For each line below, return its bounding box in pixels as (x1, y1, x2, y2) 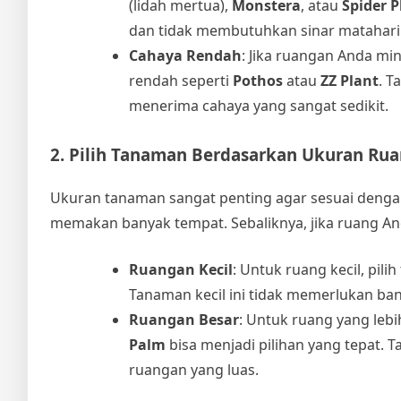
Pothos (233, 70, 283, 90)
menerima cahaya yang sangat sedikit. (129, 95, 388, 115)
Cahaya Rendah (129, 45, 242, 65)
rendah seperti (129, 70, 233, 90)
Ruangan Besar (129, 310, 239, 330)
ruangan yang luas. (129, 360, 259, 380)
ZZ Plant (320, 70, 379, 90)
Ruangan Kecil (129, 260, 233, 280)
